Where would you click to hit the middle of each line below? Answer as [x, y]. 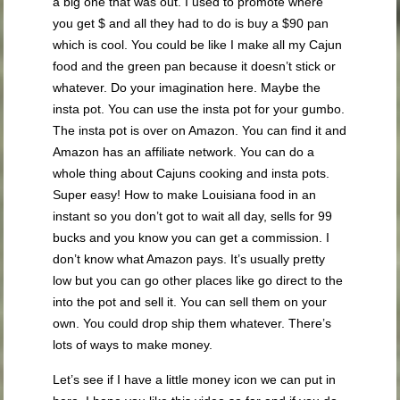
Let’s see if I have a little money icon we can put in [195, 380]
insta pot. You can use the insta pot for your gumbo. [199, 109]
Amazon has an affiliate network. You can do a [184, 152]
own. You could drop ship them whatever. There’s [192, 324]
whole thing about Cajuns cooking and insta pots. [192, 174]
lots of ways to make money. [133, 345]
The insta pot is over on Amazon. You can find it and [200, 131]
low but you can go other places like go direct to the [198, 281]
